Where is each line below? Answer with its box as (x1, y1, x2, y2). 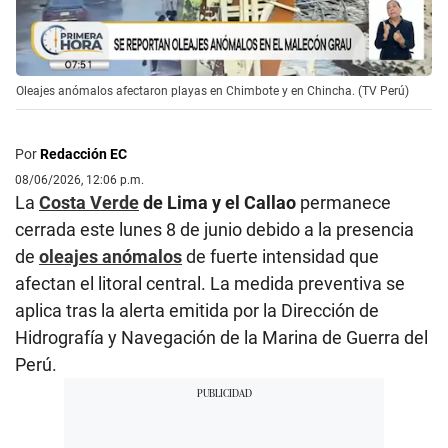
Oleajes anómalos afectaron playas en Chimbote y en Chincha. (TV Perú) (16, 84, 409, 99)
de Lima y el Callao (139, 192, 296, 214)
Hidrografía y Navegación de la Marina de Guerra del (15, 327, 428, 349)
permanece (296, 192, 391, 214)
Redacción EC (40, 146, 127, 163)
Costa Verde (39, 192, 139, 214)
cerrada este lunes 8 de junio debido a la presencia (15, 219, 414, 241)
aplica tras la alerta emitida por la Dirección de (15, 300, 379, 322)
